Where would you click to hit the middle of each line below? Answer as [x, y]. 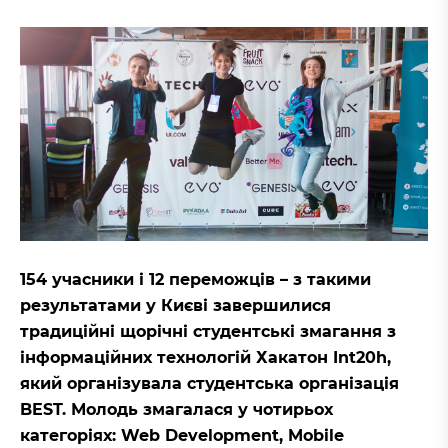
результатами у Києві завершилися [175, 306]
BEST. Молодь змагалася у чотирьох [176, 410]
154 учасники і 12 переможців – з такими [195, 280]
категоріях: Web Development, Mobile [182, 436]
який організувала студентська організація [209, 384]
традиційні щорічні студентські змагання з [208, 332]
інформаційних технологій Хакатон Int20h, [205, 358]
